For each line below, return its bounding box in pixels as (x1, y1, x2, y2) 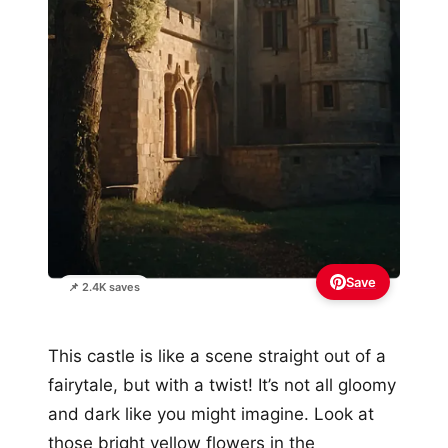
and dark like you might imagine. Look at (48, 403, 374, 424)
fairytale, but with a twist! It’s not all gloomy (48, 374, 396, 395)
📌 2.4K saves (68, 279, 140, 294)
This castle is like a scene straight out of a (48, 345, 386, 366)
